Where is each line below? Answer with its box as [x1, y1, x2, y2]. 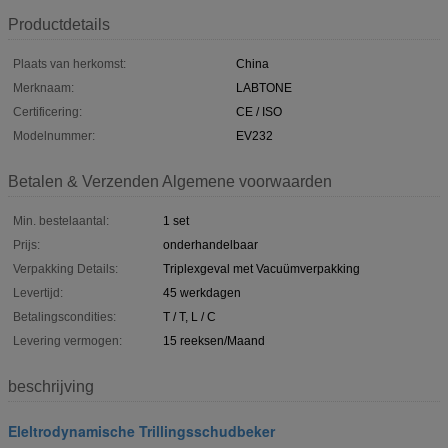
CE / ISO [236, 104, 282, 119]
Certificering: [13, 104, 82, 119]
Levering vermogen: [13, 333, 122, 348]
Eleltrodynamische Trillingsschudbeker [8, 420, 275, 441]
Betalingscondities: [13, 309, 116, 324]
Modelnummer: [13, 128, 95, 143]
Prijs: [13, 237, 40, 252]
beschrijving [8, 377, 94, 395]
